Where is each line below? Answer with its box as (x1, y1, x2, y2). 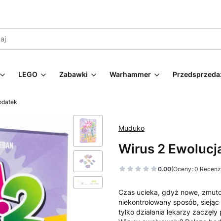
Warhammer (110, 70, 151, 78)
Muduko (118, 124, 145, 132)
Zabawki (59, 70, 88, 78)
